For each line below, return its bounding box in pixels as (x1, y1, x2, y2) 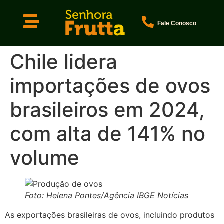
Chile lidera (10, 49, 117, 74)
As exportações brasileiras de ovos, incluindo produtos (5, 209, 214, 220)
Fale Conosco (157, 19, 196, 27)
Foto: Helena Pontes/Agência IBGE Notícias (25, 190, 188, 200)
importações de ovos (10, 73, 210, 98)
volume (10, 145, 79, 170)
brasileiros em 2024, (10, 97, 205, 122)
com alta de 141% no (10, 121, 205, 146)
